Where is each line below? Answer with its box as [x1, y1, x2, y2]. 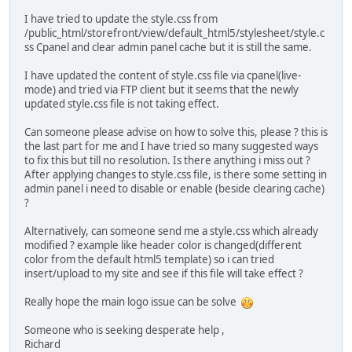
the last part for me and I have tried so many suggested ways [24, 138, 318, 153]
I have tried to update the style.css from [24, 11, 218, 26]
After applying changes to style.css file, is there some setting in [24, 167, 327, 181]
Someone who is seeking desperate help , [24, 322, 225, 337]
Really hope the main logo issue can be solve [24, 294, 241, 309]
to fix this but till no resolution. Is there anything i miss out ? [24, 152, 310, 167]
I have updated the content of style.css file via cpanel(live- [24, 68, 301, 82]
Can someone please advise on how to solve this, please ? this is [24, 124, 328, 139]
